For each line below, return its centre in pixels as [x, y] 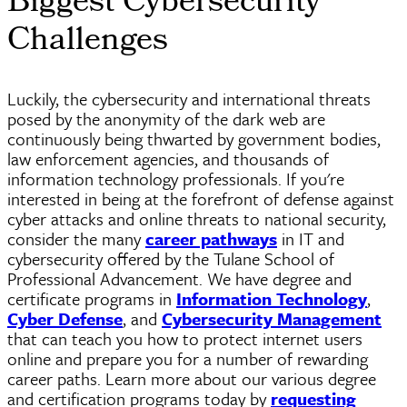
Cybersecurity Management [272, 319]
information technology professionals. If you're [176, 179]
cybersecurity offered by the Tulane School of [171, 259]
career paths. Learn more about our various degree [192, 379]
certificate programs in [92, 299]
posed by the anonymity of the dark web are [166, 119]
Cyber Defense [65, 319]
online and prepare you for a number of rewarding [188, 359]
